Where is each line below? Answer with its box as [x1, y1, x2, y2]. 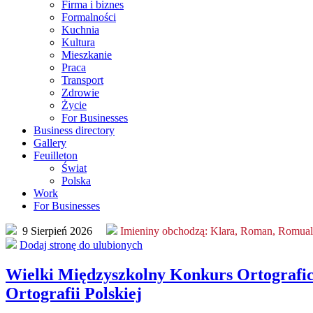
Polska [61, 174, 91, 187]
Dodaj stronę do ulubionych [20, 238, 143, 251]
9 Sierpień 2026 [20, 224, 106, 237]
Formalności [61, 10, 116, 23]
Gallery [34, 136, 66, 149]
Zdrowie [61, 86, 99, 99]
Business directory [34, 124, 115, 136]
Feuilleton [34, 149, 78, 161]
